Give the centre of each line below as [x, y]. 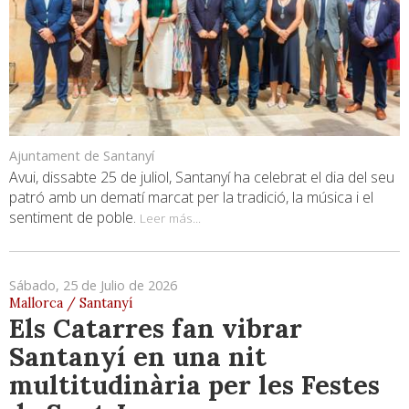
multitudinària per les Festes [194, 384]
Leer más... [170, 217]
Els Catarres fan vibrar [156, 328]
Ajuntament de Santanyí [82, 155]
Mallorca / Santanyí [71, 303]
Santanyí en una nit [138, 356]
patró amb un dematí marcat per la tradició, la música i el [191, 197]
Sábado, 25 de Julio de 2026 [93, 285]
